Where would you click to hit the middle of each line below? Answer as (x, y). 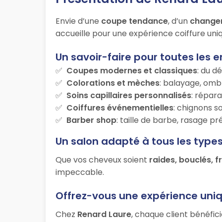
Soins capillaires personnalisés (129, 96)
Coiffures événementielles (120, 108)
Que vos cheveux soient (102, 160)
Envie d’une (78, 21)
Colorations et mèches (113, 83)
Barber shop (91, 120)
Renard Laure (104, 215)
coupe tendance (135, 21)
